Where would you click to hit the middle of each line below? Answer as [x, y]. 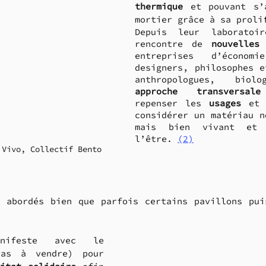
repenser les [172, 103]
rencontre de [173, 44]
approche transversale [198, 91]
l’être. [156, 139]
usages [225, 103]
